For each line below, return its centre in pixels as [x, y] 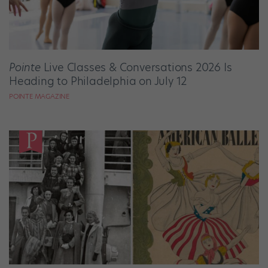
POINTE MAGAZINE [39, 97]
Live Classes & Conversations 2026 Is [136, 68]
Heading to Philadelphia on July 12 [98, 81]
